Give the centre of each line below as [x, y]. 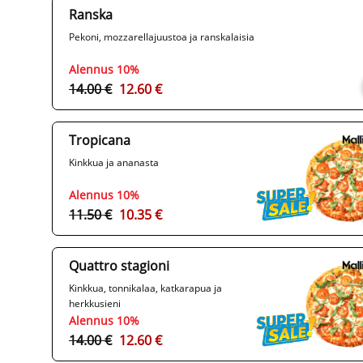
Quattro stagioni [119, 266]
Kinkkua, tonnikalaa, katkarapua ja [145, 288]
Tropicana [100, 141]
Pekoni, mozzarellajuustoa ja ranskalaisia [162, 37]
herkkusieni [95, 304]
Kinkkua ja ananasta [114, 163]
